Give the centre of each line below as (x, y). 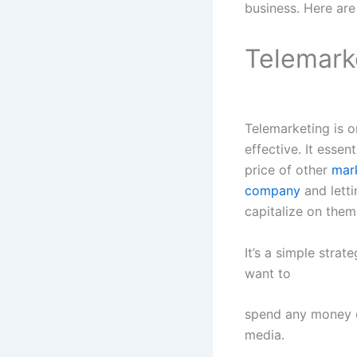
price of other (288, 170)
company (273, 191)
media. (265, 335)
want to (268, 273)
